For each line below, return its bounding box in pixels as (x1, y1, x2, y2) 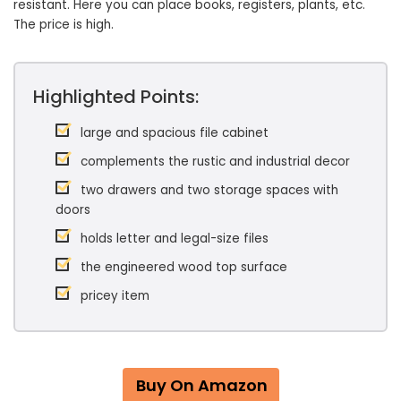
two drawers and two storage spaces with (81, 181, 338, 199)
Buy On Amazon (135, 373, 268, 397)
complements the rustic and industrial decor (81, 152, 350, 170)
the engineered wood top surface (81, 258, 287, 276)
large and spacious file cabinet (81, 124, 269, 141)
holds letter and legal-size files (81, 229, 269, 247)
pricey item (81, 286, 149, 304)
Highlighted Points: (33, 83, 199, 109)
